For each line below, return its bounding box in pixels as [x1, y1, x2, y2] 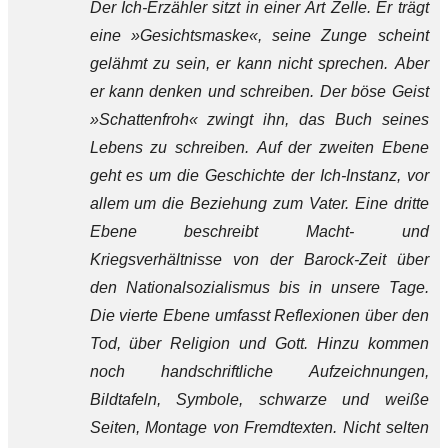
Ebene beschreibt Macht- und [89, 223, 429, 240]
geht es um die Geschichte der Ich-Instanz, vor [89, 167, 429, 184]
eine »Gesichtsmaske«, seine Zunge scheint [89, 27, 429, 44]
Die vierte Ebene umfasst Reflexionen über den [89, 307, 429, 324]
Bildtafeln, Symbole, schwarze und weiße [89, 391, 429, 408]
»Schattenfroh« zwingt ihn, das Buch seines [89, 111, 429, 128]
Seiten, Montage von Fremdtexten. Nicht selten [89, 419, 429, 436]
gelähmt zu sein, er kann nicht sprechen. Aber [89, 55, 429, 72]
